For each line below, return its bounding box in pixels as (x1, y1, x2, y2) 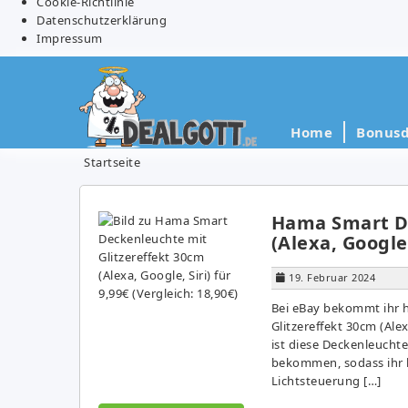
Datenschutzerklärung (36, 11, 167, 28)
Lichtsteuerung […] (270, 372, 382, 389)
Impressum (36, 29, 103, 46)
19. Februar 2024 (289, 270, 375, 284)
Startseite (84, 153, 140, 170)
